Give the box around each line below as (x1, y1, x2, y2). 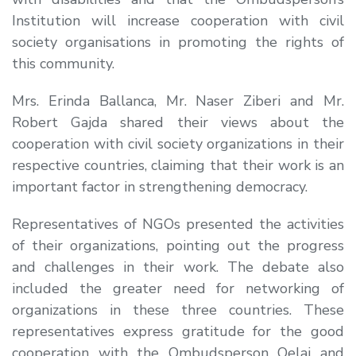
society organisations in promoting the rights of (12, 32, 344, 52)
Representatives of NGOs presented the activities (12, 214, 344, 234)
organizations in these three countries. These (12, 300, 344, 319)
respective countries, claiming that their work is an (12, 155, 344, 175)
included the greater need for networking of (12, 278, 344, 298)
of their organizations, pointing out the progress (12, 235, 344, 255)
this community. (12, 53, 114, 73)
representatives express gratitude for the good (12, 321, 344, 341)
